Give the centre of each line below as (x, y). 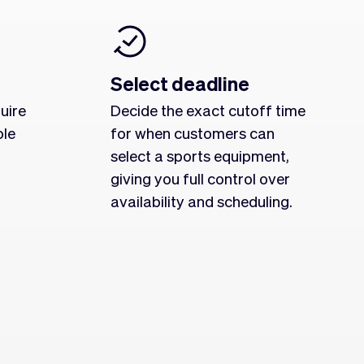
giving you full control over (200, 178)
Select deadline (180, 83)
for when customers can (193, 132)
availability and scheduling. (201, 201)
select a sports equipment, (200, 155)
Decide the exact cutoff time (208, 110)
